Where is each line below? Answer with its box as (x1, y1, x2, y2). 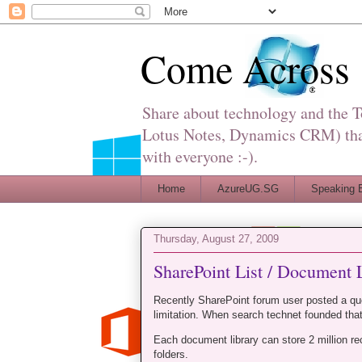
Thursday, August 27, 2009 (154, 233, 279, 246)
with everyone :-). (142, 145, 258, 167)
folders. (154, 347, 188, 360)
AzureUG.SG (217, 182, 279, 195)
